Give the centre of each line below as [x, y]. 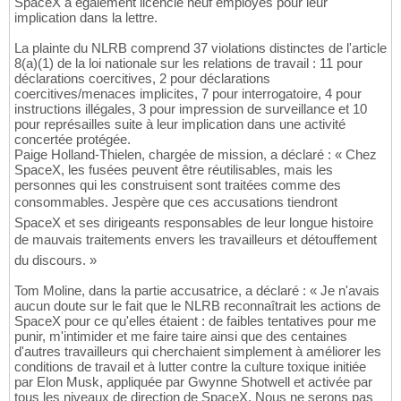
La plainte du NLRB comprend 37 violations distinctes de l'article [200, 48]
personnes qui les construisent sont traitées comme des [178, 185]
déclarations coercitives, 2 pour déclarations [142, 79]
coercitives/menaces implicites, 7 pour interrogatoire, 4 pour [188, 94]
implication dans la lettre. [86, 18]
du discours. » [55, 260]
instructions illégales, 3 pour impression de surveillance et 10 [191, 109]
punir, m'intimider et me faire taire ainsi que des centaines [181, 337]
